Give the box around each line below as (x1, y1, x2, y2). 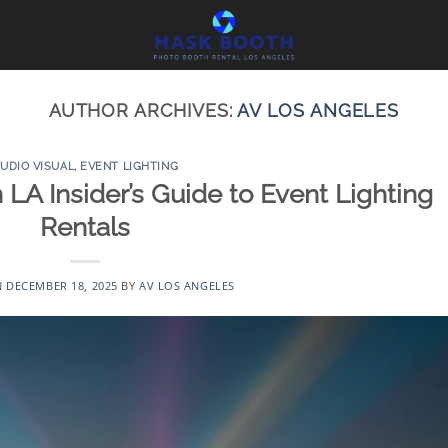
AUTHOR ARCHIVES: (48, 100, 238, 121)
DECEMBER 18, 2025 (6, 277, 118, 293)
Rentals (40, 211, 131, 242)
